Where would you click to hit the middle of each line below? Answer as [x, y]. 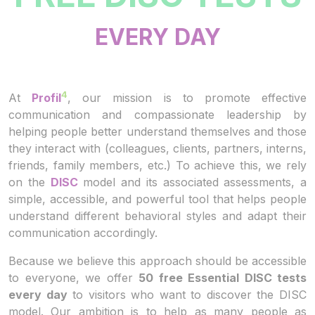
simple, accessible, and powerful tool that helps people [157, 199]
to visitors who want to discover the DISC [187, 295]
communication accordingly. [83, 233]
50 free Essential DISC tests [223, 278]
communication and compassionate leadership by [157, 115]
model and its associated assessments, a [192, 182]
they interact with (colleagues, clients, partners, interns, [157, 149]
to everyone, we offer [73, 278]
